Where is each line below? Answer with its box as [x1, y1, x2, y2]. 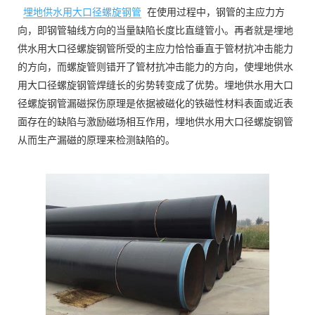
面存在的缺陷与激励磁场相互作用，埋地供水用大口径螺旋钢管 [18, 117, 293, 127]
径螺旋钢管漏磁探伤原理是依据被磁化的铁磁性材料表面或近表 [18, 98, 293, 109]
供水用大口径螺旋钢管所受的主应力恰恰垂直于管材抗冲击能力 [18, 44, 293, 54]
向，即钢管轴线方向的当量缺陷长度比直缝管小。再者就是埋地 [18, 25, 293, 36]
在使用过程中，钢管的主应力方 [147, 7, 285, 18]
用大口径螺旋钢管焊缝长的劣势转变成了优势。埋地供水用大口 [18, 80, 293, 91]
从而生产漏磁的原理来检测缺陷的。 [18, 135, 175, 146]
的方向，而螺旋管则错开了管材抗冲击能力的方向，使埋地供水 [18, 62, 293, 72]
